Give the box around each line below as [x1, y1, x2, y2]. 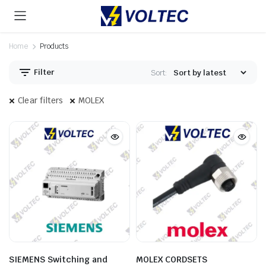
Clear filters [18, 95, 64, 106]
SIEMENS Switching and [9, 254, 107, 265]
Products [39, 42, 68, 51]
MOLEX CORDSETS [136, 254, 207, 265]
